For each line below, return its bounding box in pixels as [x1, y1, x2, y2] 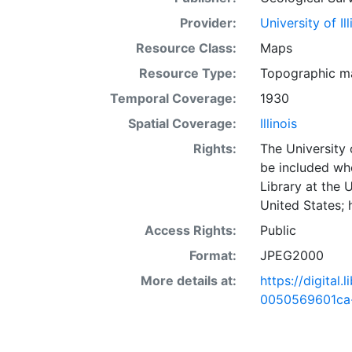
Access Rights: [144, 222, 236, 238]
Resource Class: [135, 40, 236, 56]
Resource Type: [138, 65, 236, 81]
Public [259, 222, 296, 238]
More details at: [140, 273, 236, 288]
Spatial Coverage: [127, 115, 236, 131]
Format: [189, 247, 236, 263]
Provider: [179, 15, 236, 31]
